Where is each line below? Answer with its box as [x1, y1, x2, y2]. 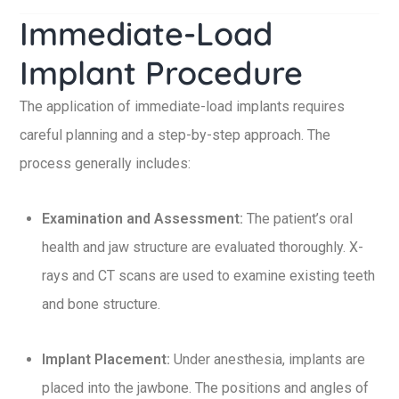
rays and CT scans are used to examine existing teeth [42, 267, 375, 284]
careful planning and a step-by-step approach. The [20, 126, 330, 143]
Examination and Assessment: [42, 210, 243, 227]
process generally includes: [20, 155, 191, 172]
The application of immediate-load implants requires [20, 98, 345, 115]
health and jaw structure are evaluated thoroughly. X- [42, 239, 363, 256]
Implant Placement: [42, 351, 170, 368]
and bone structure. [42, 296, 160, 313]
